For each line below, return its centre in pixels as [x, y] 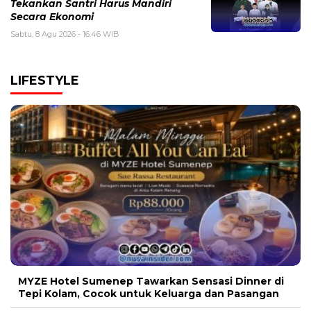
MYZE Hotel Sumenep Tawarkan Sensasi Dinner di [151, 281]
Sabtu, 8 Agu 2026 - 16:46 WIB [65, 34]
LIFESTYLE [45, 81]
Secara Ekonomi [52, 17]
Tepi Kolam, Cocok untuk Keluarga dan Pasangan [149, 294]
